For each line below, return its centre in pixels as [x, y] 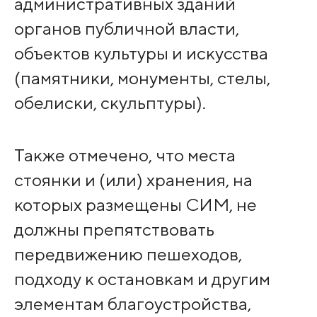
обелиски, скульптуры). [110, 103]
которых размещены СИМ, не [135, 205]
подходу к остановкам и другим [142, 279]
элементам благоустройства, [132, 304]
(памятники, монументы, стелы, [142, 78]
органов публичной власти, [126, 29]
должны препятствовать [114, 230]
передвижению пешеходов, [128, 254]
